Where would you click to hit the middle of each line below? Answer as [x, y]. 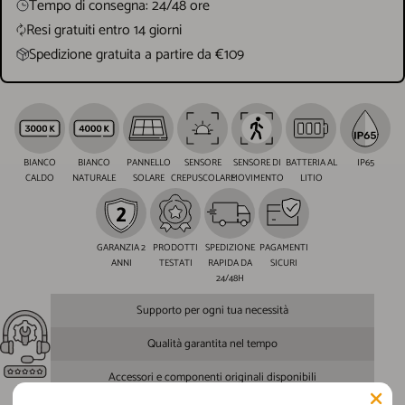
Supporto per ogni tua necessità [212, 310]
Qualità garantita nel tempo [212, 344]
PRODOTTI [175, 248]
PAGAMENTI [284, 248]
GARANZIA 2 [121, 248]
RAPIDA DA [230, 263]
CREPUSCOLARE [202, 178]
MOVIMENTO [257, 178]
